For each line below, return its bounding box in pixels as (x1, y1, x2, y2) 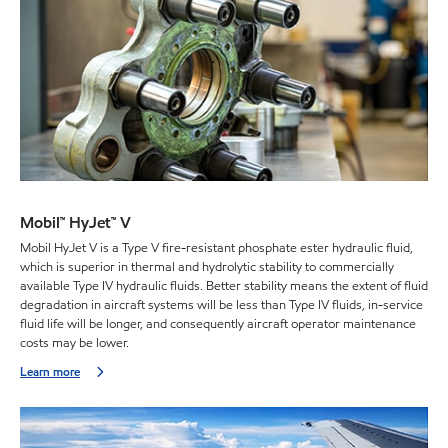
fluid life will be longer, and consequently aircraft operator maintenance (20, 314, 416, 333)
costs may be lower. (20, 333, 129, 352)
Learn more (20, 362, 80, 380)
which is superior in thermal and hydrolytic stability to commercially (20, 257, 394, 276)
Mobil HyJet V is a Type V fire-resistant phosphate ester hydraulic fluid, (20, 238, 413, 257)
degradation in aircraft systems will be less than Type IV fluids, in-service (20, 295, 423, 314)
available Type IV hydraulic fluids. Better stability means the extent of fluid (20, 276, 428, 295)
